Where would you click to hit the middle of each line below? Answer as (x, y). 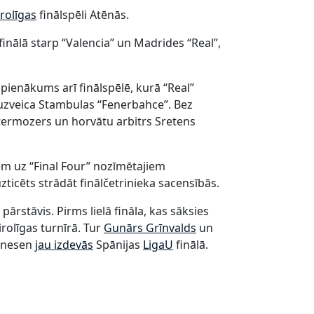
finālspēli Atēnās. (83, 14)
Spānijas (118, 244)
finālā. (191, 244)
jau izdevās (64, 244)
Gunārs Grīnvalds (150, 227)
